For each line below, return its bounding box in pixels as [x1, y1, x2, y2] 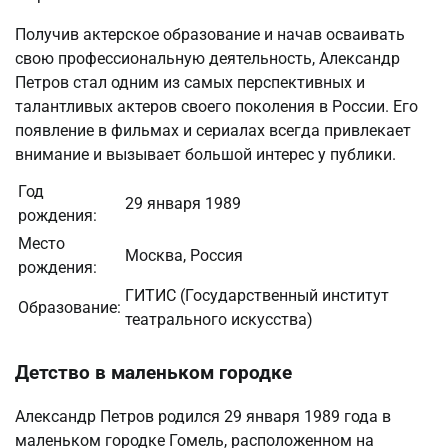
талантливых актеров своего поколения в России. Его [15, 96, 418, 116]
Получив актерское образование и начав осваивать [15, 24, 405, 44]
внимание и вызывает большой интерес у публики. [15, 144, 396, 164]
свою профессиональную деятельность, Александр [15, 48, 400, 68]
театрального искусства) [125, 309, 313, 329]
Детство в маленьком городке [15, 361, 292, 384]
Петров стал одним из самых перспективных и [15, 72, 365, 92]
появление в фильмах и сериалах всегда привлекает [15, 120, 411, 140]
